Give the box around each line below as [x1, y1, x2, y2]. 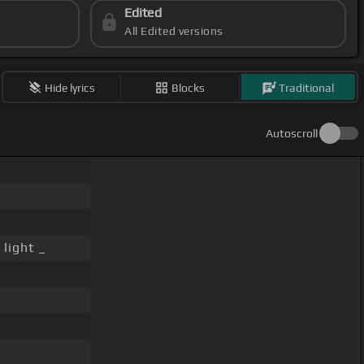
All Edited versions [124, 24, 223, 38]
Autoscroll [266, 127, 318, 141]
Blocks [171, 80, 206, 94]
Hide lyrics [45, 80, 96, 94]
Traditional [279, 80, 335, 94]
